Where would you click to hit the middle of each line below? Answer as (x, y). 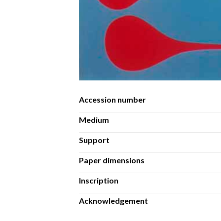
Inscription (99, 180)
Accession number (112, 99)
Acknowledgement (113, 200)
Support (94, 140)
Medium (94, 119)
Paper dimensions (112, 160)
